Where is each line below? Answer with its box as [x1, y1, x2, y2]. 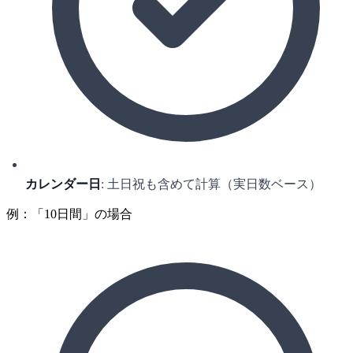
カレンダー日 [25, 177, 101, 191]
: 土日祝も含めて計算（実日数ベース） [101, 177, 321, 191]
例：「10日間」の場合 [6, 207, 132, 221]
